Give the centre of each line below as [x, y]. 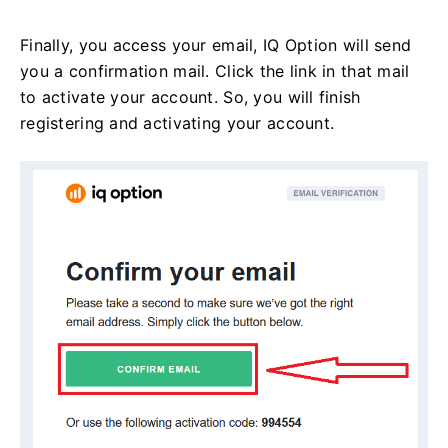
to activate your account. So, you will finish [190, 97]
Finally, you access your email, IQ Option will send [216, 45]
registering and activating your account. [177, 123]
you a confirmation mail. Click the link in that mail [215, 71]
